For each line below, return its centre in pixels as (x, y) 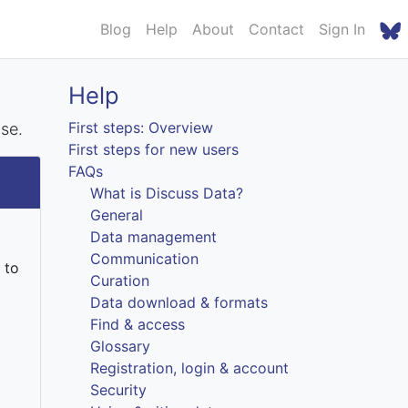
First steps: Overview (141, 127)
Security (119, 389)
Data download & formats (179, 302)
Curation (120, 280)
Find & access (138, 324)
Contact (277, 29)
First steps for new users (154, 149)
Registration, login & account (190, 367)
